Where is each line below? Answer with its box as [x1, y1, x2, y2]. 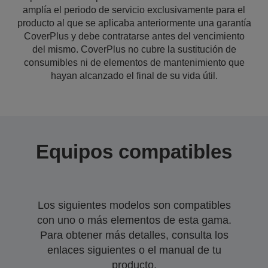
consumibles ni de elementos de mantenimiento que [23, 57, 245, 68]
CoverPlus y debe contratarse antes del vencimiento [23, 31, 245, 41]
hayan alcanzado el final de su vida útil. [50, 71, 218, 81]
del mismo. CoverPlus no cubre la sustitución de [32, 44, 236, 54]
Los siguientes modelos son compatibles [37, 199, 231, 211]
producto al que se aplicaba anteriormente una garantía [17, 18, 251, 28]
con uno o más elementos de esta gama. [36, 214, 232, 226]
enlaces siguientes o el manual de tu [47, 244, 221, 256]
